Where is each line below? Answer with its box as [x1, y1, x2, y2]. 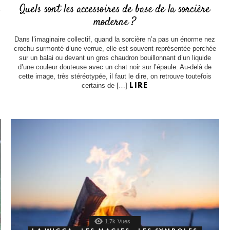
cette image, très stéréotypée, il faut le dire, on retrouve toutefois [18, 72, 212, 80]
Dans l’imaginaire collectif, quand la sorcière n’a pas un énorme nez [14, 35, 216, 43]
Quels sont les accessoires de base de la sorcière [20, 1, 210, 17]
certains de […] [82, 81, 130, 89]
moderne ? [93, 14, 137, 30]
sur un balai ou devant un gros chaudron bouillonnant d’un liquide [18, 53, 211, 62]
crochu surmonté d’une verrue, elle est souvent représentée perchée [13, 44, 216, 52]
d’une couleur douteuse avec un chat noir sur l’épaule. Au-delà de [18, 63, 212, 71]
